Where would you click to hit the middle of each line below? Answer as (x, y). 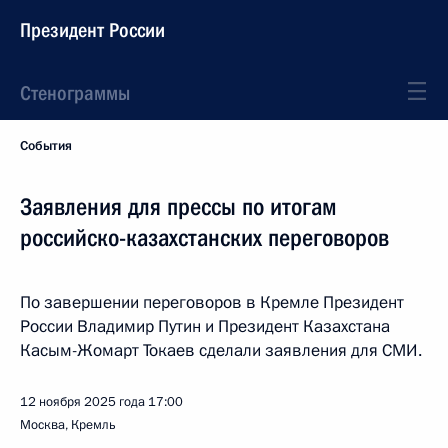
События (46, 146)
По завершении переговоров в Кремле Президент (212, 302)
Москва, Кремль (68, 425)
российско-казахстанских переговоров (204, 238)
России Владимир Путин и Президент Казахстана (205, 326)
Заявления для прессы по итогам (178, 207)
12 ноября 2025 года (82, 402)
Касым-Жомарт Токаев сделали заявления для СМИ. (221, 350)
